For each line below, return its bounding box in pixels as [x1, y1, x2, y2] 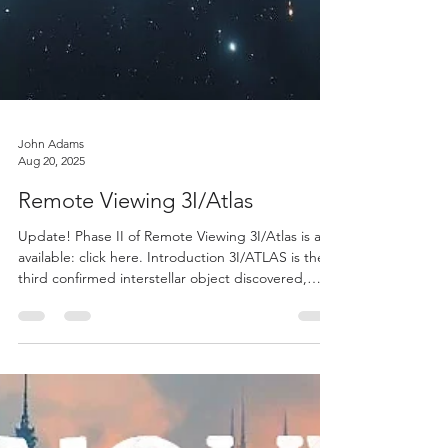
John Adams [18, 356, 84, 371]
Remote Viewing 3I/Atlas [18, 407, 253, 434]
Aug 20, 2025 [18, 373, 85, 388]
